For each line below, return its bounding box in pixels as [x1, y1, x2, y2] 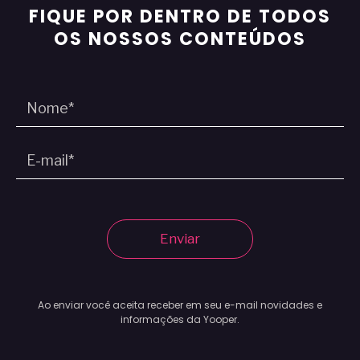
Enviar [160, 230, 200, 247]
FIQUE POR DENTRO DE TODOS [29, 3, 331, 29]
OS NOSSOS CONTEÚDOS [54, 26, 306, 51]
